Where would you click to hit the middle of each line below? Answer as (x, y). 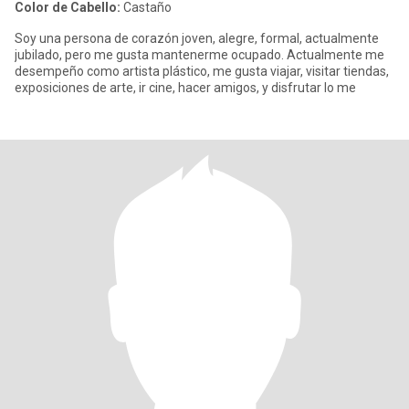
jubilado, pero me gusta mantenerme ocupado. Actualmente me (199, 55)
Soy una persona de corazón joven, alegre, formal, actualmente (197, 38)
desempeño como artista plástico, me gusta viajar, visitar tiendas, (202, 71)
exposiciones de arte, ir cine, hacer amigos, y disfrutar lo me (185, 88)
